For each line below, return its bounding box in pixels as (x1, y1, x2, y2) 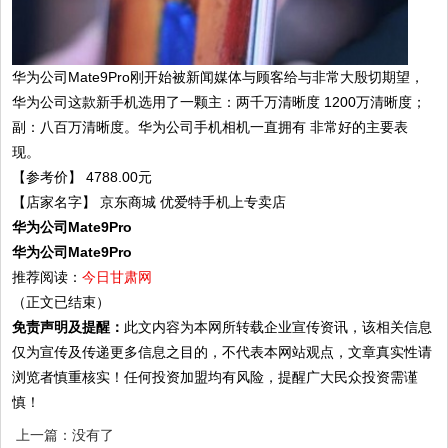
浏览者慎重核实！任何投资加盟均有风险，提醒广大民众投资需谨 (12, 368, 419, 385)
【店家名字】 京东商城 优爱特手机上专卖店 (12, 193, 287, 210)
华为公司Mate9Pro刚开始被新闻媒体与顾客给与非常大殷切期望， (12, 68, 425, 85)
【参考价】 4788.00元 (12, 168, 153, 185)
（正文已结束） (12, 293, 111, 310)
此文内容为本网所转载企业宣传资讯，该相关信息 (124, 318, 433, 335)
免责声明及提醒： (12, 318, 125, 335)
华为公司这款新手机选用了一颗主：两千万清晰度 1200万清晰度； (12, 93, 427, 110)
